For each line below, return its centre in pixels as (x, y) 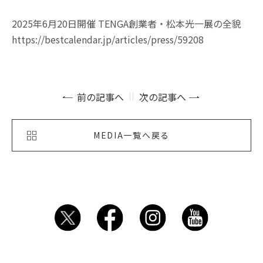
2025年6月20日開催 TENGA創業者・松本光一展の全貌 (127, 24)
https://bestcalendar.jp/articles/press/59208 (108, 40)
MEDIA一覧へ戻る (131, 135)
